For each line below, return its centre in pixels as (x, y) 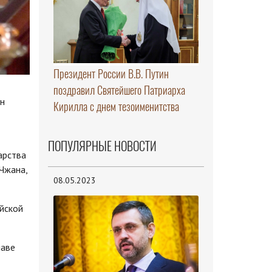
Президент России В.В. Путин (111, 74)
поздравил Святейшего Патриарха (119, 90)
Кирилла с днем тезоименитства (116, 107)
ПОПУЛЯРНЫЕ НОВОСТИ (102, 146)
